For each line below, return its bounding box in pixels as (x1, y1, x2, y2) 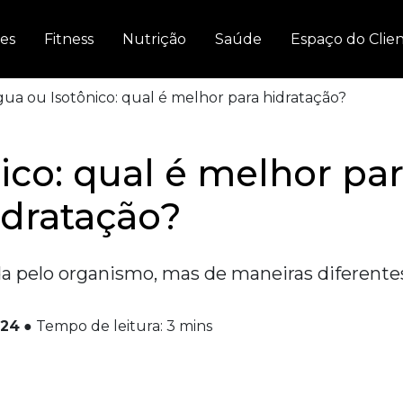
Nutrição (122, 30, 186, 48)
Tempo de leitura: (36, 318, 163, 335)
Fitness (44, 30, 94, 48)
